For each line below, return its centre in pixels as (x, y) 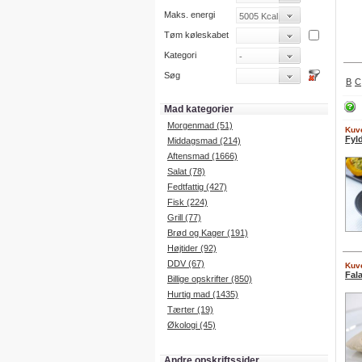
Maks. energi (189, 15)
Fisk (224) (187, 202)
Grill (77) (184, 217)
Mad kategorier (199, 109)
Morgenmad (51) (200, 125)
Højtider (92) (192, 248)
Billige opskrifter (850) (210, 279)
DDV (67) (186, 263)
